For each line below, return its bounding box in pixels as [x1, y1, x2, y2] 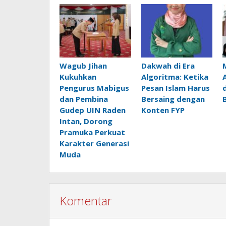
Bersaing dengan [141, 94, 205, 104]
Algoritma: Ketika [141, 72, 208, 82]
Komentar [60, 192, 112, 209]
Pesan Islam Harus [141, 83, 210, 93]
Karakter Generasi [60, 138, 129, 149]
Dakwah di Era [141, 61, 195, 71]
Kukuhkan [60, 72, 96, 82]
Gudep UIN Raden [60, 105, 126, 116]
